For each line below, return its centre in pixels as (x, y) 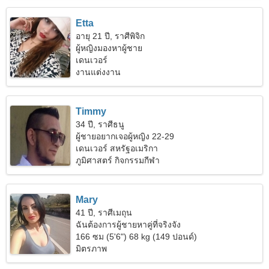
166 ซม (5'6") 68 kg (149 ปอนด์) (137, 237)
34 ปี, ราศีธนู (100, 124)
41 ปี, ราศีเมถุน (104, 213)
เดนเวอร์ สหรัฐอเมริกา (117, 148)
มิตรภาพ (92, 249)
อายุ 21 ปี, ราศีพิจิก (110, 36)
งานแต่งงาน (98, 72)
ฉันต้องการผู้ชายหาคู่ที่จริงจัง (128, 225)
